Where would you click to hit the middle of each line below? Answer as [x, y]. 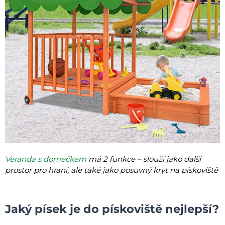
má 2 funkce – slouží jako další [144, 159]
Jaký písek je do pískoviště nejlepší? [112, 209]
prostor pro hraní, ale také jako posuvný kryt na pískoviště [111, 170]
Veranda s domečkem [46, 159]
